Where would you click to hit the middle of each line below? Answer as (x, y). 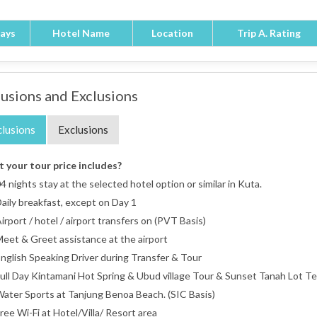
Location (172, 33)
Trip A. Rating (269, 33)
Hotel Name (81, 33)
